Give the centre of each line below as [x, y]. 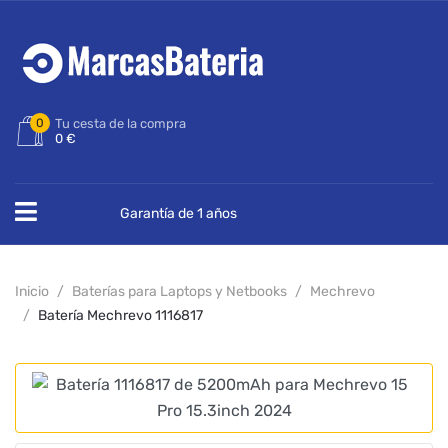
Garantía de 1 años [178, 213]
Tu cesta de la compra [120, 123]
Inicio [32, 291]
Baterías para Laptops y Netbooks [179, 291]
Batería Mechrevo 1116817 [120, 315]
